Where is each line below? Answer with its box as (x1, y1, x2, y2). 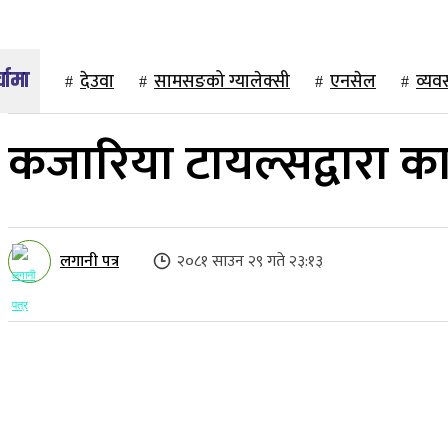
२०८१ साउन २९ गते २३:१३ (177, 248, 323, 276)
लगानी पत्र (60, 247, 119, 275)
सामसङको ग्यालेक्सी (154, 67, 290, 97)
